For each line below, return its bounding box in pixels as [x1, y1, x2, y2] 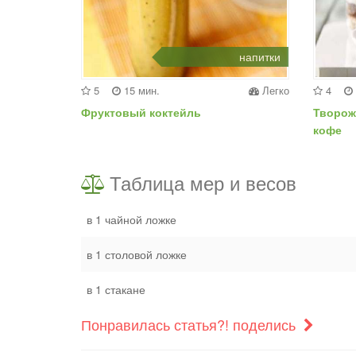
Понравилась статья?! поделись [81, 314, 300, 335]
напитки [239, 48, 281, 65]
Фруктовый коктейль [81, 104, 201, 121]
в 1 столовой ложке [87, 246, 187, 263]
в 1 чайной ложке [87, 211, 176, 228]
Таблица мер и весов [110, 168, 296, 197]
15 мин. [121, 83, 160, 99]
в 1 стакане [87, 281, 145, 298]
